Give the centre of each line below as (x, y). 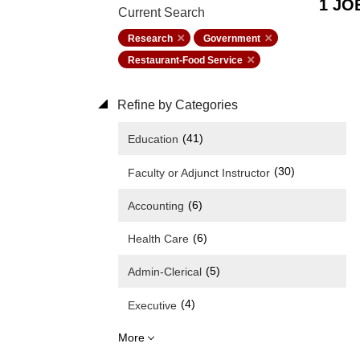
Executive (152, 305)
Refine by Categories (176, 105)
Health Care (158, 239)
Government (232, 39)
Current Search (162, 12)
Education (153, 139)
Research (150, 39)
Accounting (156, 205)
